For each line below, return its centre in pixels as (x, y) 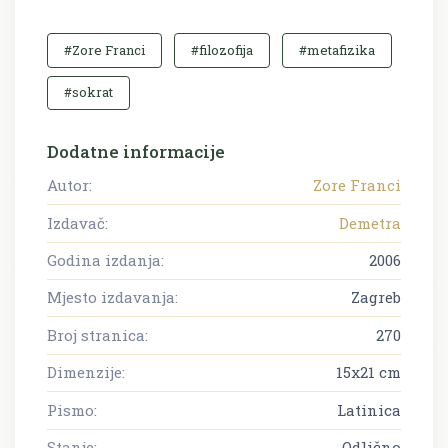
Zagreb (376, 297)
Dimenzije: (86, 372)
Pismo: (72, 409)
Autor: (69, 185)
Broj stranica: (97, 334)
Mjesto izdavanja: (112, 297)
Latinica (369, 409)
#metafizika (337, 49)
